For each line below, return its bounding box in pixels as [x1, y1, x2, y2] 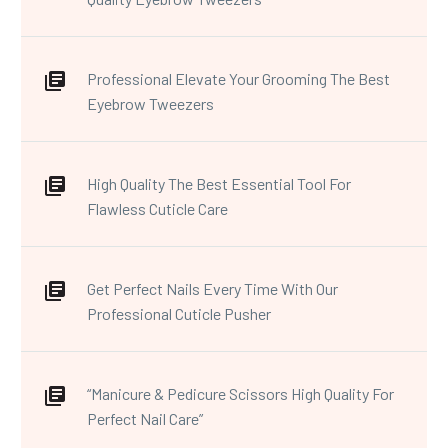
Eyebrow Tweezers [87, 93, 214, 113]
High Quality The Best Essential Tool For [87, 173, 351, 193]
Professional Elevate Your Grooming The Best [87, 68, 390, 88]
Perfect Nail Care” [87, 408, 206, 428]
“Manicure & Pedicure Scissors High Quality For [87, 383, 394, 403]
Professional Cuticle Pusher [87, 303, 271, 323]
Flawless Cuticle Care [87, 198, 228, 218]
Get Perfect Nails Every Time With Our [87, 278, 338, 298]
